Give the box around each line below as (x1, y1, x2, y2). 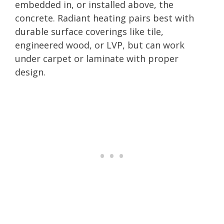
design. (15, 65, 45, 78)
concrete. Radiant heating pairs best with (15, 11, 194, 24)
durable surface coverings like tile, (15, 25, 163, 37)
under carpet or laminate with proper (15, 52, 178, 64)
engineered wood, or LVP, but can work (15, 38, 184, 51)
